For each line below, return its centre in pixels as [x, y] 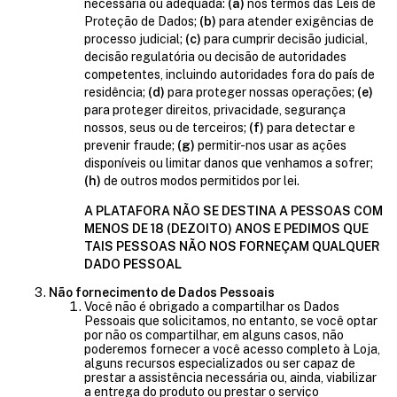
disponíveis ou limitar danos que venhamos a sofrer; [229, 163]
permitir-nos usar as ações [271, 145]
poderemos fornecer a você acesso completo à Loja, [232, 349]
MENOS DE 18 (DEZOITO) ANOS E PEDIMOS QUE [226, 229]
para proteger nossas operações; [261, 92]
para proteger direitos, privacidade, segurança [215, 110]
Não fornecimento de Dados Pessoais [162, 292]
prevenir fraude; [131, 145]
